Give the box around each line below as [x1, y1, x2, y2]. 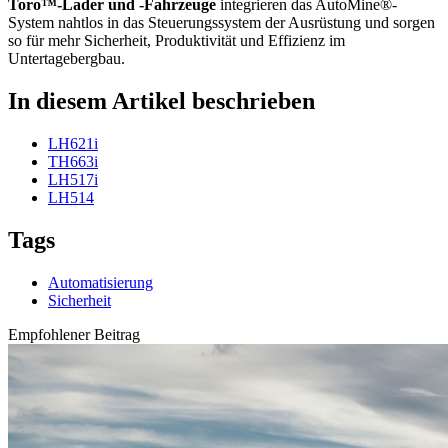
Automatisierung [48, 274, 153, 292]
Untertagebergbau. [8, 50, 125, 68]
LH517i [48, 171, 98, 189]
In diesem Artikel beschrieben [8, 88, 315, 115]
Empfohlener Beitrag [8, 326, 140, 344]
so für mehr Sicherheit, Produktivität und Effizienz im [8, 32, 345, 50]
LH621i [48, 135, 98, 153]
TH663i [48, 153, 98, 171]
